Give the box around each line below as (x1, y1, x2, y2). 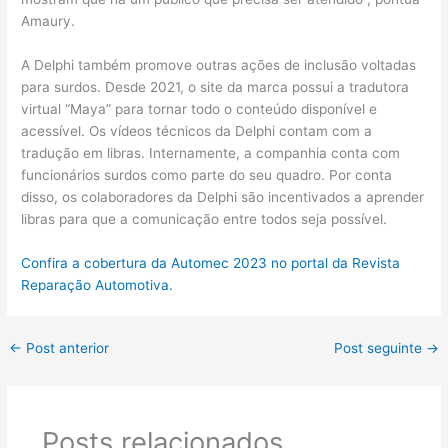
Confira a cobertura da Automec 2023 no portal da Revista (21, 254, 401, 271)
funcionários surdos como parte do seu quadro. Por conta (21, 167, 393, 184)
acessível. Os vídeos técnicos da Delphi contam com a (21, 123, 373, 140)
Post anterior (22, 340, 110, 356)
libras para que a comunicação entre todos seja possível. (21, 211, 388, 228)
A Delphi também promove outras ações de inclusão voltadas (21, 57, 417, 74)
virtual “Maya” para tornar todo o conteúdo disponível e (21, 101, 378, 118)
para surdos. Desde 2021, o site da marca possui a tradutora (21, 79, 410, 96)
